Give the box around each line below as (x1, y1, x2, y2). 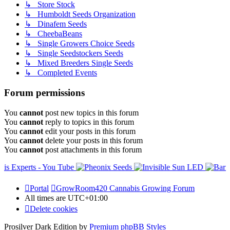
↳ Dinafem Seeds (25, 20, 87, 29)
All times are (25, 193, 68, 202)
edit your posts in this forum (43, 126, 136, 136)
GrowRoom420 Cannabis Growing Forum (56, 183, 195, 193)
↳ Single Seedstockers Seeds (25, 49, 123, 58)
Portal (30, 183, 49, 193)
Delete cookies (30, 204, 78, 213)
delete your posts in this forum (43, 136, 143, 145)
